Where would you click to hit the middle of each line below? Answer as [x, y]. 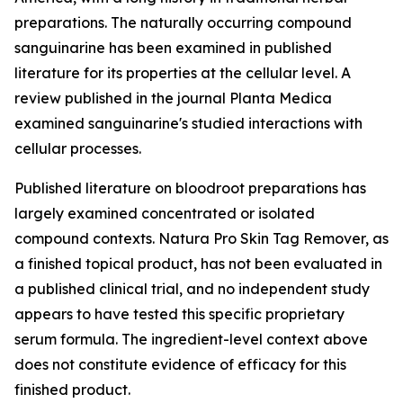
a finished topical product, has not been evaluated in [198, 264]
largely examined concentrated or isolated [165, 213]
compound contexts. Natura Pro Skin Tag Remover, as [201, 238]
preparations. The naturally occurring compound [183, 22]
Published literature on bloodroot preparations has [190, 188]
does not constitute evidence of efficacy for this [180, 364]
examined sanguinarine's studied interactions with [188, 123]
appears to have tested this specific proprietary [179, 314]
